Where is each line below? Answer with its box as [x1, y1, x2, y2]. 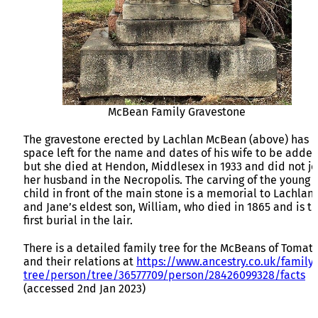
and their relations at [23, 255, 136, 269]
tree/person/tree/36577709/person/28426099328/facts [23, 268, 305, 283]
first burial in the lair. [23, 214, 133, 228]
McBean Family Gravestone [108, 105, 246, 119]
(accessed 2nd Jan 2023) [23, 282, 146, 296]
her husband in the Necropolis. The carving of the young [23, 173, 310, 187]
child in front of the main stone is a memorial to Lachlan [23, 187, 314, 201]
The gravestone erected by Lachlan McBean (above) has [23, 133, 309, 147]
